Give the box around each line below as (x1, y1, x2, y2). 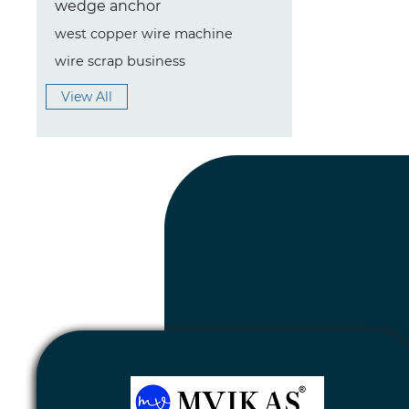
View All (61, 89, 112, 105)
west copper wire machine (55, 26, 233, 42)
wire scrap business (55, 53, 185, 69)
